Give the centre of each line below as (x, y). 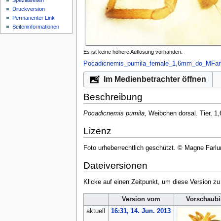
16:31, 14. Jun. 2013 (141, 211)
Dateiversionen (115, 165)
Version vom (141, 200)
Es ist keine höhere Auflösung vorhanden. (133, 52)
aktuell (95, 211)
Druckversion (29, 9)
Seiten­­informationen (36, 27)
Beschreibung (113, 97)
